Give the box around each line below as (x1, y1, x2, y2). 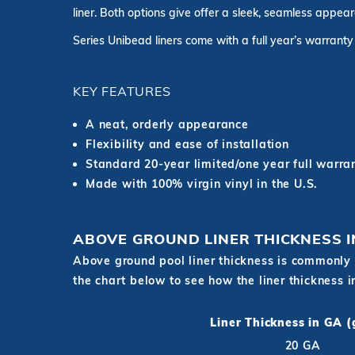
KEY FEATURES (73, 83, 171, 99)
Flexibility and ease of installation (86, 137, 289, 151)
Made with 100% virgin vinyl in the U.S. (86, 177, 319, 191)
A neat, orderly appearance (86, 117, 249, 132)
